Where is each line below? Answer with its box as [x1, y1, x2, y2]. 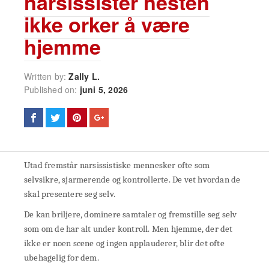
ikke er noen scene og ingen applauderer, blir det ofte [24, 237, 225, 249]
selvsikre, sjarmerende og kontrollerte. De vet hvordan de [24, 174, 241, 185]
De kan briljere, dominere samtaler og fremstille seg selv [24, 208, 237, 220]
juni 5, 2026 [79, 83, 128, 95]
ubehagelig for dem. [24, 252, 99, 263]
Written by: [24, 70, 69, 82]
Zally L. [68, 70, 100, 82]
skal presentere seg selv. [24, 188, 115, 199]
